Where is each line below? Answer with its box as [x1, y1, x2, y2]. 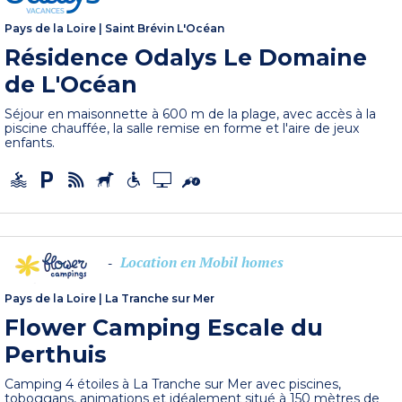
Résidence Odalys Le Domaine [4, 43, 368, 71]
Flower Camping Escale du [4, 313, 324, 341]
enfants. [4, 134, 56, 151]
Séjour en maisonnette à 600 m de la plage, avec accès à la [4, 105, 377, 122]
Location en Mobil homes [120, 252, 284, 273]
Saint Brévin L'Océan [105, 21, 225, 35]
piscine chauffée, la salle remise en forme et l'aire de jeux [4, 119, 360, 136]
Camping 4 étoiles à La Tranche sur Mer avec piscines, [4, 375, 342, 392]
